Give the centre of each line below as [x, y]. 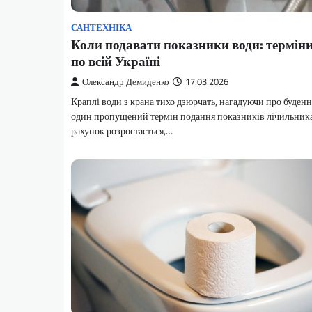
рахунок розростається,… [122, 131]
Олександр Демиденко [126, 81]
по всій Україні [116, 61]
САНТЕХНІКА [101, 27]
